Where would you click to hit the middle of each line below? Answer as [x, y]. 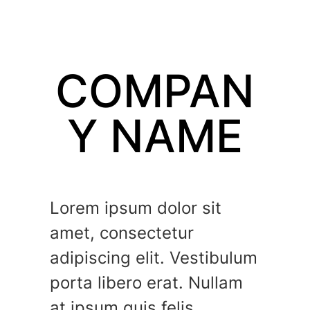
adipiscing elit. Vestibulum [154, 257]
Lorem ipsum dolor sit [136, 208]
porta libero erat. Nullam [146, 282]
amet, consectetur [122, 232]
